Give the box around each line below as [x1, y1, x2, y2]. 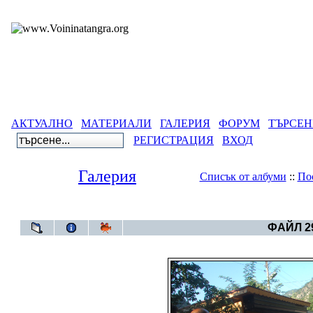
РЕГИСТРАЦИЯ [133, 134, 214, 146]
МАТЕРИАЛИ [81, 117, 152, 129]
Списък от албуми [199, 170, 286, 182]
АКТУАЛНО [11, 117, 73, 129]
